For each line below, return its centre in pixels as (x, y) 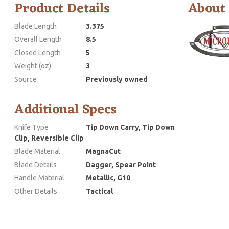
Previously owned (117, 79)
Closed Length (38, 52)
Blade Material (37, 151)
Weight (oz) (33, 66)
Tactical (99, 191)
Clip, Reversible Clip (49, 138)
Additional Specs (65, 110)
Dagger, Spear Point (121, 164)
